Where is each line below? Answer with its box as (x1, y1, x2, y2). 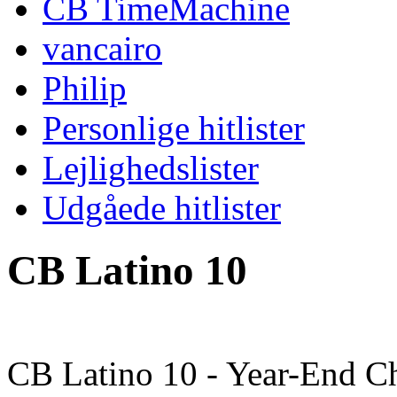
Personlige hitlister (43, 109, 305, 147)
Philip (43, 69, 127, 107)
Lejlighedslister (43, 149, 259, 187)
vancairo (43, 29, 162, 67)
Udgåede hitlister (43, 189, 281, 227)
